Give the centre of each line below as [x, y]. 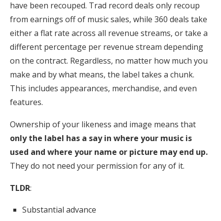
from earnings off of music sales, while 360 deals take [109, 19]
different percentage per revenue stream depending [107, 47]
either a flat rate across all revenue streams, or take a [109, 33]
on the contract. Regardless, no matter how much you [109, 60]
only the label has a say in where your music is [101, 138]
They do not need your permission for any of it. [97, 166]
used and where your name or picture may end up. [109, 152]
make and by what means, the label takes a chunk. [102, 74]
